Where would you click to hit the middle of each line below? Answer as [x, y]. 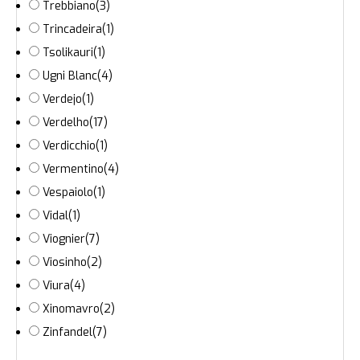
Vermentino [73, 170]
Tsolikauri [68, 53]
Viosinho [65, 263]
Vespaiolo [68, 193]
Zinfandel [67, 333]
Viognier [64, 239]
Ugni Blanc [70, 76]
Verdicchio [69, 146]
